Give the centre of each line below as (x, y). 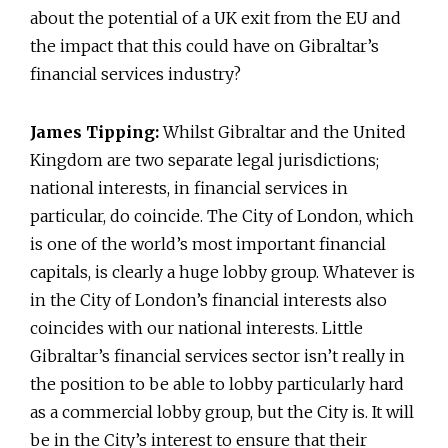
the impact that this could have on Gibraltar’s (204, 45)
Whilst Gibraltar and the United (282, 131)
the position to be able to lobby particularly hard (217, 383)
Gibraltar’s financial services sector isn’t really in (217, 355)
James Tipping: (94, 131)
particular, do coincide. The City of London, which (222, 215)
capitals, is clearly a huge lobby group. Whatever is (222, 271)
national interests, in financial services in (189, 187)
